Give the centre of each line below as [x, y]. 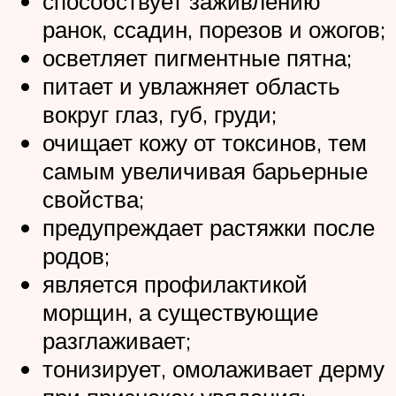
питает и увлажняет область [191, 85]
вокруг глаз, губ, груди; [160, 114]
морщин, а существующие [180, 312]
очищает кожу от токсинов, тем [205, 142]
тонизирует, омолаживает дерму [213, 368]
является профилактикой [175, 283]
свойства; [93, 198]
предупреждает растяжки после [209, 227]
